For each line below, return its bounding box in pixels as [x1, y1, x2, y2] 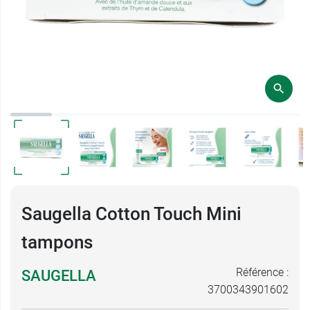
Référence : [236, 266, 289, 279]
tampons [21, 232, 93, 253]
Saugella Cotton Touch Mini [21, 203, 241, 224]
